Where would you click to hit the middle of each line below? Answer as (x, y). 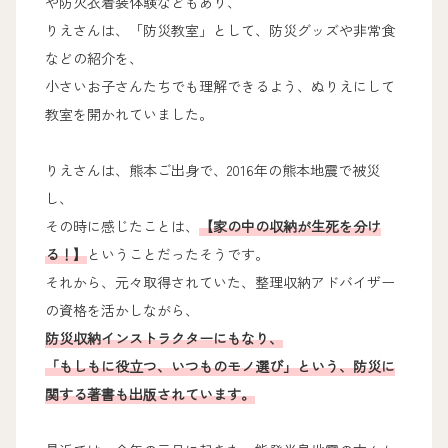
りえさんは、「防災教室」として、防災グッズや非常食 (220, 29)
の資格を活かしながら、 (122, 309)
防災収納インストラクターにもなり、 (164, 337)
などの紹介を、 (94, 57)
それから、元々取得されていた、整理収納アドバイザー (220, 281)
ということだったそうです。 (178, 253)
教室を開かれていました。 (129, 113)
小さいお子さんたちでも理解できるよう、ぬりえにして (220, 85)
